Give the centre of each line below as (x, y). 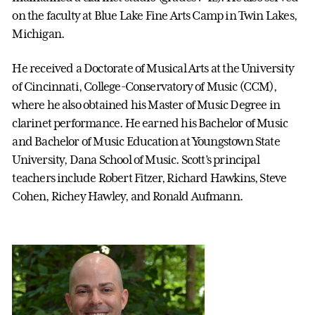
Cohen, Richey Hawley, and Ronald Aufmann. (127, 196)
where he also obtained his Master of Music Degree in (146, 104)
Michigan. (38, 34)
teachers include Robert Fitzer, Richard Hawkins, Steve (149, 178)
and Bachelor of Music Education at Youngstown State (146, 141)
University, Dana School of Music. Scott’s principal (136, 159)
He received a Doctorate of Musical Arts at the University (153, 68)
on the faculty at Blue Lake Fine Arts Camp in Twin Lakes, (154, 16)
